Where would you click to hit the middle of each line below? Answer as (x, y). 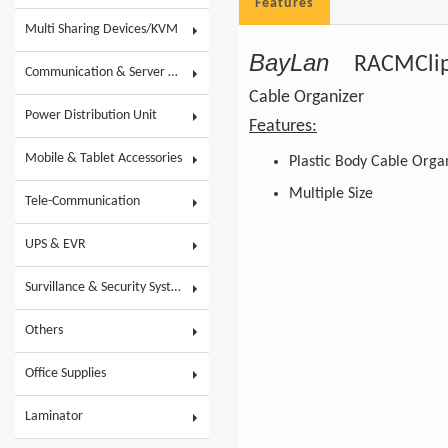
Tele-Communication (82, 201)
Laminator (54, 416)
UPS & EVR (55, 244)
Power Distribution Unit (91, 115)
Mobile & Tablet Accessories (103, 158)
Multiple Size (331, 193)
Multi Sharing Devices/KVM (101, 29)
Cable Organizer (306, 97)
